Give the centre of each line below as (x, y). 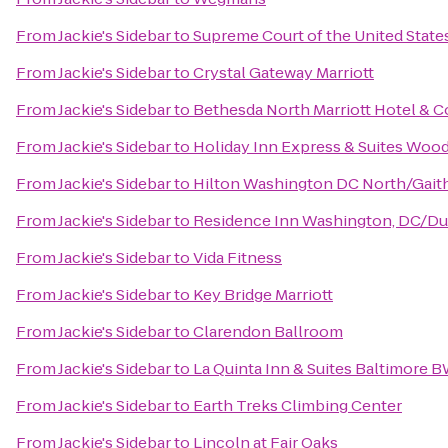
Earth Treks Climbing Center (297, 405)
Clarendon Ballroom (268, 331)
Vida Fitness (237, 257)
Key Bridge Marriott (263, 294)
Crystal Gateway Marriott (283, 72)
